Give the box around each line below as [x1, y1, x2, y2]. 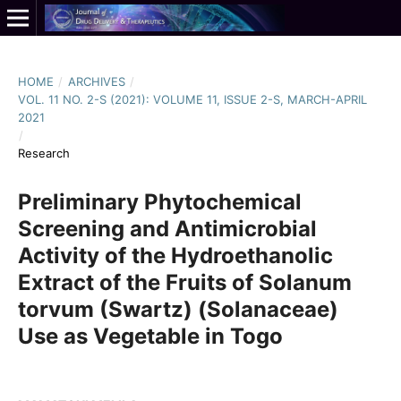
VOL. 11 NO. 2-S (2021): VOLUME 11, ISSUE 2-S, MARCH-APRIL [17, 91, 367, 107]
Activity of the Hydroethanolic [17, 242, 333, 269]
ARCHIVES [67, 73, 125, 89]
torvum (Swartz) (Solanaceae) [17, 295, 338, 322]
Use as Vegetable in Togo [17, 322, 283, 349]
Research [17, 145, 70, 160]
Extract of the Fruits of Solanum [17, 269, 352, 295]
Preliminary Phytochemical [17, 188, 302, 215]
